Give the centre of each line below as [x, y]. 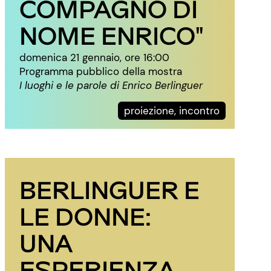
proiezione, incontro [172, 111]
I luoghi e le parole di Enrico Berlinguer [111, 85]
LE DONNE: [85, 216]
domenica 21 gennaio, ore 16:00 [94, 57]
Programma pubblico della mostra [101, 71]
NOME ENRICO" [112, 35]
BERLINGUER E [109, 189]
